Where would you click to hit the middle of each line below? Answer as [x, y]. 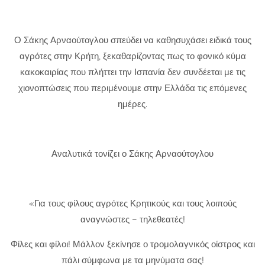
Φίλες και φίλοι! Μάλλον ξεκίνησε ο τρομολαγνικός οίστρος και [132, 245]
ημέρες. [132, 104]
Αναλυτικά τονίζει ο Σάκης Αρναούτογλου [132, 154]
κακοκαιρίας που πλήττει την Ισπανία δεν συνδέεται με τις [132, 72]
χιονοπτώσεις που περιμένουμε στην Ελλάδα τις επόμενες [132, 88]
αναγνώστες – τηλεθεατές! [132, 220]
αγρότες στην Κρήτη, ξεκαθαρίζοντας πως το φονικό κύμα [132, 56]
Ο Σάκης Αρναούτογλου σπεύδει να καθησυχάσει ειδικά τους [132, 41]
